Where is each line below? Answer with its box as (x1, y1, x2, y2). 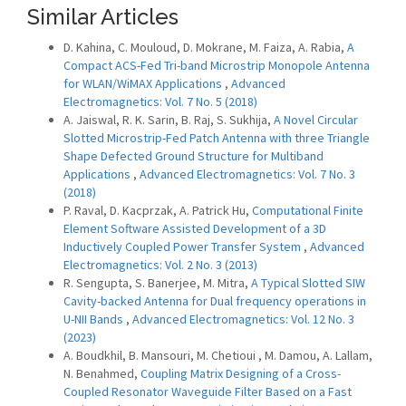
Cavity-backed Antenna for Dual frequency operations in (63, 293, 366, 309)
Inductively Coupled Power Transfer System (63, 238, 304, 255)
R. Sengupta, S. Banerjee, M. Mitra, (63, 275, 251, 291)
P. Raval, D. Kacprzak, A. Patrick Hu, (63, 202, 252, 218)
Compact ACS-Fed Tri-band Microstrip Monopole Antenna (63, 57, 370, 73)
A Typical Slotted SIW (251, 275, 365, 291)
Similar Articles (27, 4, 179, 30)
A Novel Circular (274, 111, 358, 128)
